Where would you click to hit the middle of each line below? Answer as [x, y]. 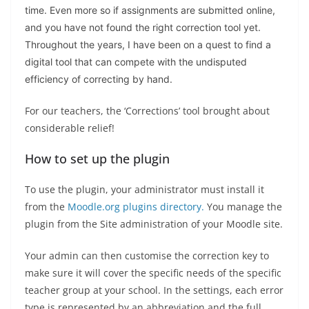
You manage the [243, 206]
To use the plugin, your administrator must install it [144, 189]
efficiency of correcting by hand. [99, 79]
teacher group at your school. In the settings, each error [154, 290]
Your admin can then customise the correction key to [147, 255]
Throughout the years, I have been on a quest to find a [148, 44]
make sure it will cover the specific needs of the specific [153, 272]
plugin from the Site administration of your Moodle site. [154, 223]
